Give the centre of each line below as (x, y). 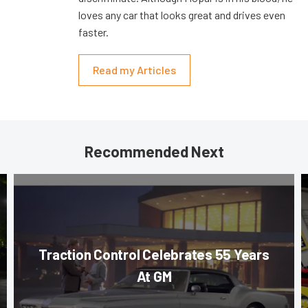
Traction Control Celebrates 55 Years (154, 254)
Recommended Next (154, 152)
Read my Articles (134, 70)
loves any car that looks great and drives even (182, 15)
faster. (93, 32)
